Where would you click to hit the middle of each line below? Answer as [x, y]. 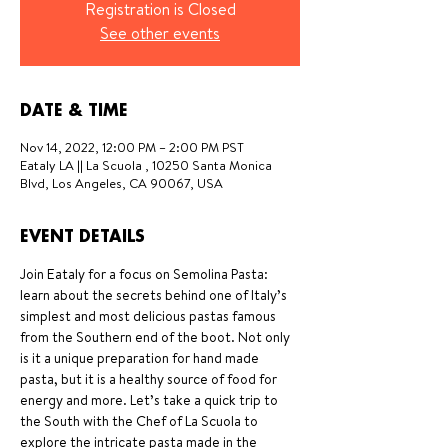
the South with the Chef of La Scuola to [140, 421]
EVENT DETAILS [82, 237]
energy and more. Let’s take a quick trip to [150, 400]
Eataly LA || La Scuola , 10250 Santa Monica [146, 165]
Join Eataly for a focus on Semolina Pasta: [145, 274]
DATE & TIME [74, 111]
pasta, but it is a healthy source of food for [150, 379]
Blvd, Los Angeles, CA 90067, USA [121, 183]
